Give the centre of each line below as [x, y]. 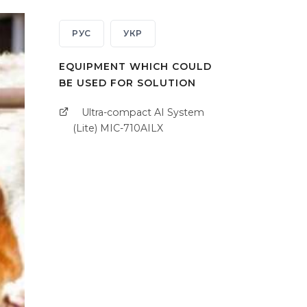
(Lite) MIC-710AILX [118, 128]
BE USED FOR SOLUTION [127, 83]
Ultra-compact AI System [143, 113]
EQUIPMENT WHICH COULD [135, 67]
